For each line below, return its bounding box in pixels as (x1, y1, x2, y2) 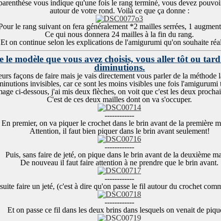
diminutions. (94, 62, 145, 73)
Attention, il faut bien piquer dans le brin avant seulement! (29, 127, 210, 135)
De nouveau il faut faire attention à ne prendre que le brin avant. (20, 158, 219, 167)
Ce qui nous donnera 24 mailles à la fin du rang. (45, 30, 194, 38)
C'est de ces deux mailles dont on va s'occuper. (47, 95, 192, 104)
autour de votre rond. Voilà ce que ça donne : (49, 6, 189, 15)
